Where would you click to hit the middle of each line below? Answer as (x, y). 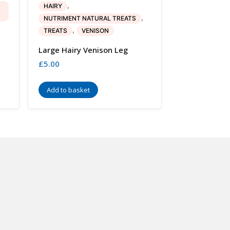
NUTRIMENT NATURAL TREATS (90, 18)
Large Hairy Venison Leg (83, 50)
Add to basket (68, 90)
